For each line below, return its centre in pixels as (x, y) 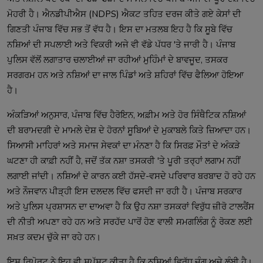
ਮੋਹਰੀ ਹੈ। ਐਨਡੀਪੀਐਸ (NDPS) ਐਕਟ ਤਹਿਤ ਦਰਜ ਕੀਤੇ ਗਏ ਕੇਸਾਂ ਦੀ (124, 14)
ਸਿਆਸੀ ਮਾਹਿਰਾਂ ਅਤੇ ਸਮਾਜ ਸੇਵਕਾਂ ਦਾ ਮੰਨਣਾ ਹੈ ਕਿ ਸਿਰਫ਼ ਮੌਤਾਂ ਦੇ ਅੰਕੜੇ (124, 145)
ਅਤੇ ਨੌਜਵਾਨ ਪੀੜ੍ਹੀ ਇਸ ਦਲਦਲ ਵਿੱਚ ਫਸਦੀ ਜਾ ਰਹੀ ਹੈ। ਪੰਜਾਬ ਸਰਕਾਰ (124, 191)
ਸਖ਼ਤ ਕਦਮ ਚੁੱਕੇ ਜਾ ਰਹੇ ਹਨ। (54, 237)
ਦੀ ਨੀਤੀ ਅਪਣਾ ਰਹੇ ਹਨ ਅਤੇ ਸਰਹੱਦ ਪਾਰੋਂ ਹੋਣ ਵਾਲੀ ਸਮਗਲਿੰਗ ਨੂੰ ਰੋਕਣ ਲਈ (130, 222)
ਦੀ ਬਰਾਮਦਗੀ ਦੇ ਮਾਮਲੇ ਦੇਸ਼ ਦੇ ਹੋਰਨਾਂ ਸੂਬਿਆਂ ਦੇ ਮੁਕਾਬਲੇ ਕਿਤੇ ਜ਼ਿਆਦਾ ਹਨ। (129, 130)
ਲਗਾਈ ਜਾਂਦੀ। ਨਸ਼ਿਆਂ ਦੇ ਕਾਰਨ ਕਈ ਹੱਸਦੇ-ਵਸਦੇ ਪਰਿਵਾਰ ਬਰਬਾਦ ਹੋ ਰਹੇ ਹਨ (131, 176)
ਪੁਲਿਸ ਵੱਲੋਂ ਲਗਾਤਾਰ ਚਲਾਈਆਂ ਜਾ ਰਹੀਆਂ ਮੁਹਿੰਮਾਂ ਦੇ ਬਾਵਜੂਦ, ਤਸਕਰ (117, 60)
